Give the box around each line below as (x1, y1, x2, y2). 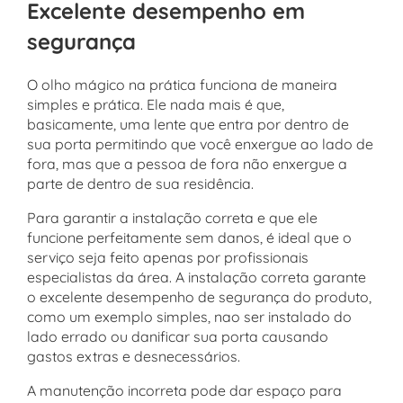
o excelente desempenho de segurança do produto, (27, 287, 372, 306)
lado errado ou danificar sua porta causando (27, 327, 328, 345)
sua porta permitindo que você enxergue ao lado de (27, 134, 373, 153)
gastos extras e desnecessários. (27, 346, 244, 365)
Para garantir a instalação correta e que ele (27, 208, 318, 227)
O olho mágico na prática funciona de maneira (27, 75, 337, 94)
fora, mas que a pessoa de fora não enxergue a (27, 154, 347, 173)
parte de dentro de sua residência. (27, 174, 257, 193)
